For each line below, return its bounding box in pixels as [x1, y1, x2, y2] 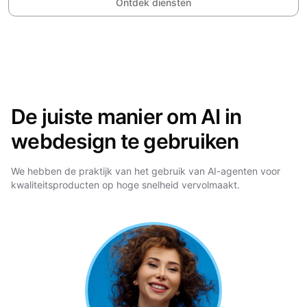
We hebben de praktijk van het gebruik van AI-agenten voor [11, 165, 280, 177]
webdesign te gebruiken [11, 129, 239, 153]
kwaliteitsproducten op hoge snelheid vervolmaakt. [11, 179, 240, 191]
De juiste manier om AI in [11, 104, 242, 129]
